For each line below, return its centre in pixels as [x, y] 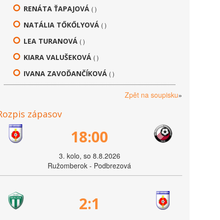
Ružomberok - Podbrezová [90, 165]
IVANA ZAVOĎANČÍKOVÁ [66, 73]
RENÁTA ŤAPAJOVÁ [57, 9]
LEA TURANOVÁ [51, 41]
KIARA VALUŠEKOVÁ [58, 57]
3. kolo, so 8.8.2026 [89, 156]
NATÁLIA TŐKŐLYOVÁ [62, 25]
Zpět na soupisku [151, 95]
